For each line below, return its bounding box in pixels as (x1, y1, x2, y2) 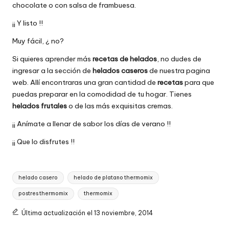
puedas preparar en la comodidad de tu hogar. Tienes (12, 89, 192, 99)
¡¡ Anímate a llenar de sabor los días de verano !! (12, 119, 171, 128)
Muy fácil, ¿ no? (12, 36, 64, 45)
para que (185, 77, 214, 87)
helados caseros (93, 65, 148, 75)
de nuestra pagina (149, 65, 210, 75)
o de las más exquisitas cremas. (67, 101, 173, 110)
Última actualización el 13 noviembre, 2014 (21, 209, 153, 217)
